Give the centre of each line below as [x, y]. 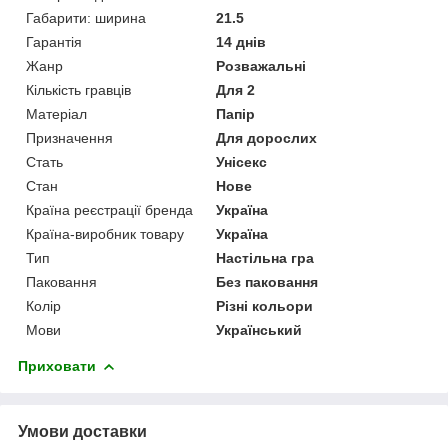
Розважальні [261, 65]
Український [259, 329]
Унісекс [242, 161]
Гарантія [54, 41]
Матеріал [56, 113]
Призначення [69, 137]
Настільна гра [265, 257]
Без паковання [267, 281]
